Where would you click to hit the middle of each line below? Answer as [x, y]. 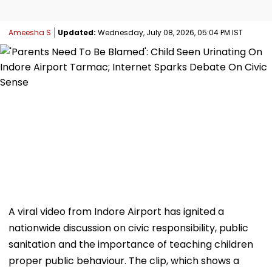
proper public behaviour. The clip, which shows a [124, 260]
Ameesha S [30, 32]
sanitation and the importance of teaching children [131, 244]
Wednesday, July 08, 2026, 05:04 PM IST [169, 32]
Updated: [77, 32]
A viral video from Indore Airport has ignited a [116, 211]
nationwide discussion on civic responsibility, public [128, 228]
